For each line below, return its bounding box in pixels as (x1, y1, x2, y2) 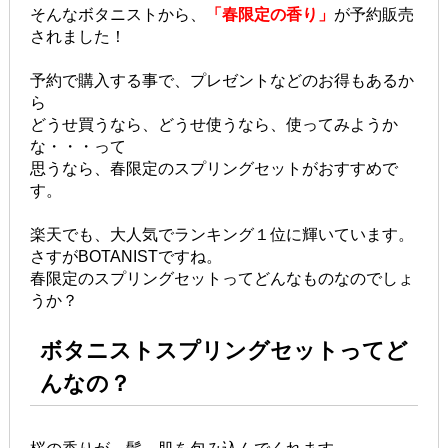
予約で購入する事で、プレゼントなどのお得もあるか (29, 72, 414, 90)
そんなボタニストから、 (29, 6, 206, 24)
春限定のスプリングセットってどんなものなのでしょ (29, 270, 414, 288)
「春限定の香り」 (205, 6, 334, 24)
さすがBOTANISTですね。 (29, 248, 222, 266)
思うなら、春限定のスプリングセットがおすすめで (29, 160, 398, 178)
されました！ (29, 28, 126, 46)
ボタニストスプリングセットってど (39, 338, 408, 364)
